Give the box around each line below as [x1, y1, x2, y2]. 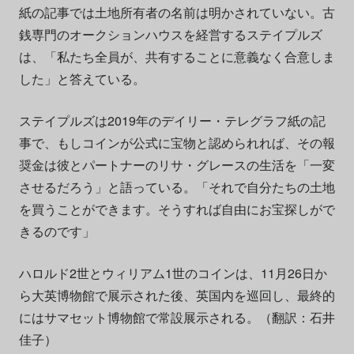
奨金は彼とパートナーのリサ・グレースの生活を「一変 [18, 156, 335, 175]
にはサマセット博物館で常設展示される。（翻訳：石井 [18, 308, 335, 327]
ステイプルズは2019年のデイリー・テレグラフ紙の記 [18, 111, 326, 130]
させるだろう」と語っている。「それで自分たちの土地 [18, 178, 335, 197]
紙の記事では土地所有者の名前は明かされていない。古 [18, 3, 335, 22]
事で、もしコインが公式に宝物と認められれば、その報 [18, 134, 335, 153]
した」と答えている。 [18, 70, 145, 88]
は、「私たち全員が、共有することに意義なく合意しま [18, 47, 335, 66]
